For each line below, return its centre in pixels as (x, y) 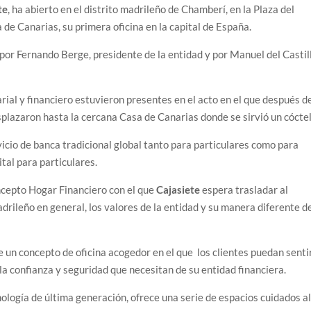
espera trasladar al (244, 190)
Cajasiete (178, 190)
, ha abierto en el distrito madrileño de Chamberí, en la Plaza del (151, 9)
